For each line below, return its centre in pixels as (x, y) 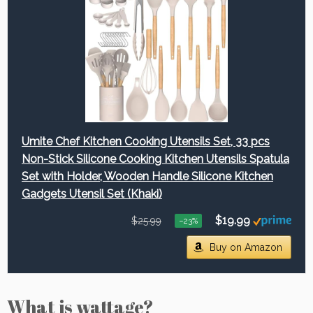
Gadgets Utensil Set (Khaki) (92, 194)
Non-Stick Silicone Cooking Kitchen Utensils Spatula (155, 159)
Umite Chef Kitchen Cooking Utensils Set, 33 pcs (146, 141)
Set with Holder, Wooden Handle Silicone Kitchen (147, 176)
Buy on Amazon (246, 247)
